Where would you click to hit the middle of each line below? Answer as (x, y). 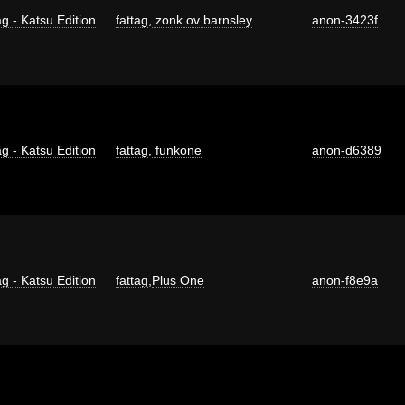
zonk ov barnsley (202, 19)
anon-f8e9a (345, 280)
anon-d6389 (347, 150)
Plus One (178, 280)
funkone (177, 150)
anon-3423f (345, 19)
